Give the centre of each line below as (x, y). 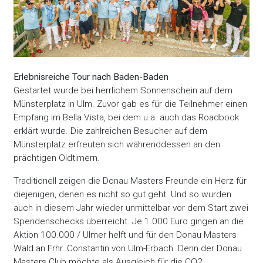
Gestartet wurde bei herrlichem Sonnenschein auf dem (123, 91)
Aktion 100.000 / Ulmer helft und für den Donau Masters (125, 235)
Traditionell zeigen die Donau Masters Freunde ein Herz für (130, 181)
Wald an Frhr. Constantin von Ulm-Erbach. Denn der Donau (128, 248)
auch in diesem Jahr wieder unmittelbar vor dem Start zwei (131, 208)
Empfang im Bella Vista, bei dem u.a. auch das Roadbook (127, 118)
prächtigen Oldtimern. (57, 158)
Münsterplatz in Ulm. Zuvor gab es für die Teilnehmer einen (131, 104)
